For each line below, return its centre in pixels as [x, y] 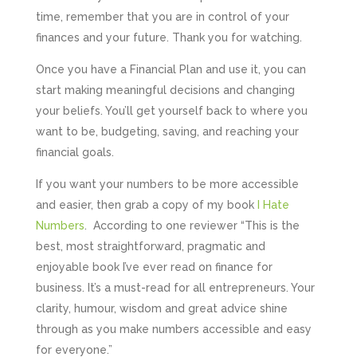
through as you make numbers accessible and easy [173, 329]
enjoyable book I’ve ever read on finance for [154, 267]
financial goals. [75, 152]
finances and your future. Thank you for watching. [169, 37]
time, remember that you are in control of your [162, 16]
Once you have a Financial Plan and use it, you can [171, 69]
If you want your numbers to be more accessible [167, 184]
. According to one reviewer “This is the [192, 225]
